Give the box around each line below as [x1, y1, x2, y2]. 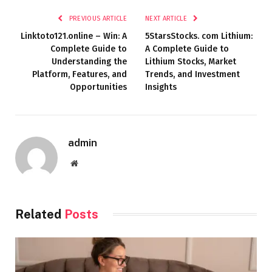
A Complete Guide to [145, 43, 229, 54]
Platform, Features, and [32, 69, 127, 80]
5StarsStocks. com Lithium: [145, 30, 253, 41]
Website [77, 158, 104, 167]
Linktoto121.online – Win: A [21, 30, 127, 41]
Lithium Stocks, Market [145, 56, 236, 67]
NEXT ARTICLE [145, 14, 189, 22]
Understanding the [52, 56, 127, 67]
